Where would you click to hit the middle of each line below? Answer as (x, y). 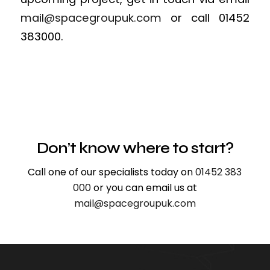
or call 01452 (206, 18)
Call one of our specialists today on (112, 172)
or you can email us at (144, 188)
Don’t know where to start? (135, 148)
